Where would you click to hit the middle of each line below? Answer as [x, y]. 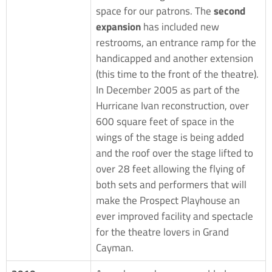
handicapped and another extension [175, 58]
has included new [180, 26]
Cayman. [115, 247]
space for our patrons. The [155, 11]
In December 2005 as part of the [168, 90]
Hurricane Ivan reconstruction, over [172, 105]
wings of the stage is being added [170, 137]
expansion [118, 26]
